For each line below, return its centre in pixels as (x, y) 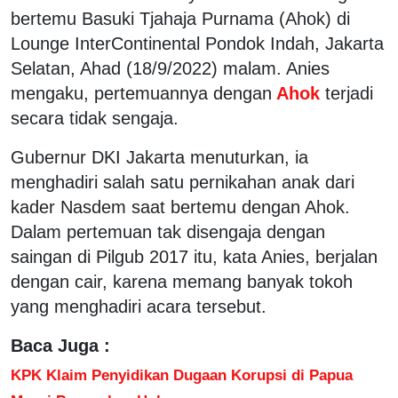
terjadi (349, 93)
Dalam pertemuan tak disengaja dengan (168, 231)
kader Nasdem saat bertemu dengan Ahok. (180, 207)
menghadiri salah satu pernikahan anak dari (183, 182)
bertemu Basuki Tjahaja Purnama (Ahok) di (180, 18)
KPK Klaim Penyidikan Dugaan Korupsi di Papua (182, 374)
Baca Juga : (60, 345)
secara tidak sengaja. (95, 118)
